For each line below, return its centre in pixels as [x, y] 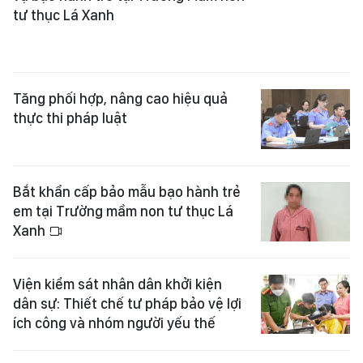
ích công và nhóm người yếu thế [114, 301]
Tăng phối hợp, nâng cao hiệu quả [120, 76]
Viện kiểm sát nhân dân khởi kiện [117, 262]
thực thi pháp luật [70, 96]
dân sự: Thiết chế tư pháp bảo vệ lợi [127, 281]
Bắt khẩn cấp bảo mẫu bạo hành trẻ [127, 169]
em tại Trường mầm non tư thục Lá [123, 188]
